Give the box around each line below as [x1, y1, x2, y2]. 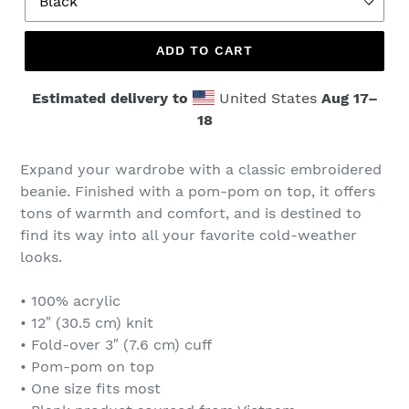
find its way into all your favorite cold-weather [20, 225, 357, 244]
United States [214, 89, 321, 107]
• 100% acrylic [20, 291, 121, 309]
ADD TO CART [155, 43, 254, 58]
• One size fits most [20, 379, 161, 397]
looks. [20, 247, 62, 266]
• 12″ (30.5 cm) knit [20, 313, 153, 331]
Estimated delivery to [31, 89, 188, 107]
